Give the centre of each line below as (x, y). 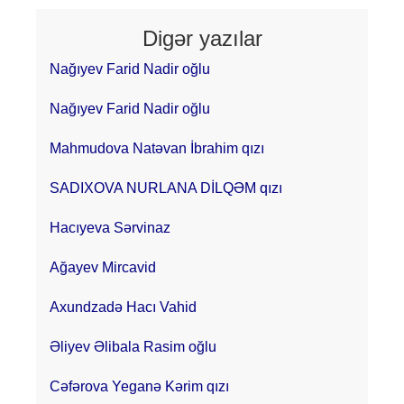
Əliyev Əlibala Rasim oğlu (133, 346)
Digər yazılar (202, 38)
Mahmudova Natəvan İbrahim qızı (157, 148)
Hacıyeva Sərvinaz (110, 227)
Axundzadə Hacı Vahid (123, 307)
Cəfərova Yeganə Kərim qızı (139, 386)
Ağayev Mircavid (103, 267)
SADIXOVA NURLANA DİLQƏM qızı (166, 188)
